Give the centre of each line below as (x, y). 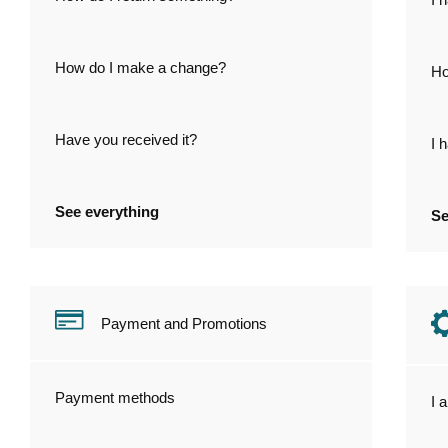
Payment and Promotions (184, 324)
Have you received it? (126, 139)
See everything (107, 211)
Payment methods (115, 398)
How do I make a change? (141, 67)
